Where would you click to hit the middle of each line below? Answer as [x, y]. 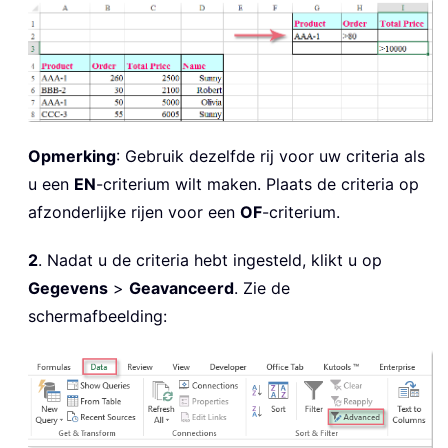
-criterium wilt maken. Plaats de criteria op [257, 183]
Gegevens [68, 287]
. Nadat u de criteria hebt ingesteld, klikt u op [210, 259]
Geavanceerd [181, 287]
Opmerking [72, 155]
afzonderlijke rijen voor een [134, 211]
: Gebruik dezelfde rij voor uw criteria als [270, 155]
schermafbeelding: [97, 315]
